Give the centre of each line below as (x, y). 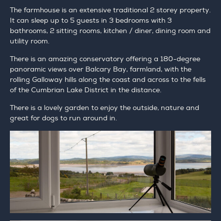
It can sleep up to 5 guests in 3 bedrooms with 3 (91, 21)
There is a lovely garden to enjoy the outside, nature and (105, 108)
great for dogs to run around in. (63, 118)
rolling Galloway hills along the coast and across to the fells (108, 80)
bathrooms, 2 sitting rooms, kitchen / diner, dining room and (110, 31)
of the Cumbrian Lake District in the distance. (86, 90)
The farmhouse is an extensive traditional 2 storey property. (110, 10)
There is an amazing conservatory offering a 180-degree (105, 59)
